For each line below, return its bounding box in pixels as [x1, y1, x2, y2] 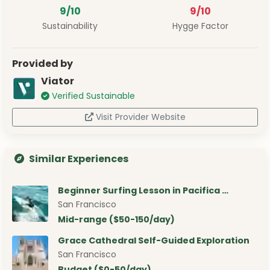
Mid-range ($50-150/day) [58, 213, 175, 226]
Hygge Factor [172, 20, 228, 33]
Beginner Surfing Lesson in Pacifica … [58, 184, 228, 197]
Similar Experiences [29, 152, 128, 166]
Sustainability [42, 20, 98, 33]
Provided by [12, 57, 73, 71]
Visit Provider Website [95, 111, 186, 124]
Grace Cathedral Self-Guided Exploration [58, 234, 250, 247]
